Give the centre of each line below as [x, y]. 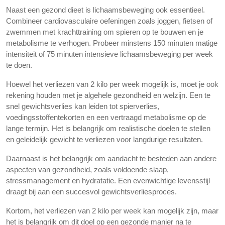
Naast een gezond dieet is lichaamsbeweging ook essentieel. [105, 10]
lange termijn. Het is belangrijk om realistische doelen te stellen [108, 128]
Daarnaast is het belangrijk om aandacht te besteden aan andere [111, 158]
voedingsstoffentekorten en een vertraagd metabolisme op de [106, 117]
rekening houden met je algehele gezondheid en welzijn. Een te [108, 95]
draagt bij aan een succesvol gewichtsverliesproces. [91, 192]
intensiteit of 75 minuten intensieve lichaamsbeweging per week [109, 54]
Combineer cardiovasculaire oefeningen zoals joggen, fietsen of [109, 21]
